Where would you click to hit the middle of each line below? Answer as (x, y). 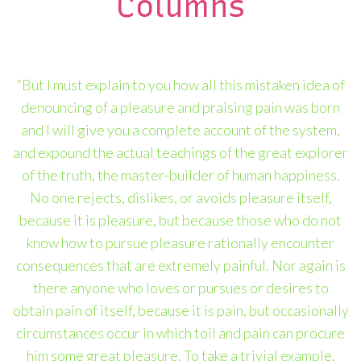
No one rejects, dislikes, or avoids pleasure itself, (180, 197)
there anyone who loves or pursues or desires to (180, 288)
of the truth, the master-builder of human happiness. (180, 175)
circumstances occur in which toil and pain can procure (180, 333)
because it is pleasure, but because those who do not (180, 220)
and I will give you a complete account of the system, (180, 130)
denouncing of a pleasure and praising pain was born (180, 107)
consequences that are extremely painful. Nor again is (180, 265)
